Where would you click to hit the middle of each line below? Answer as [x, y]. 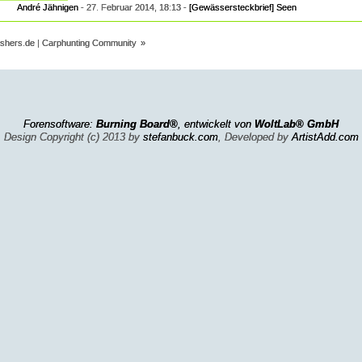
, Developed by [255, 137]
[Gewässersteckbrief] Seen [243, 7]
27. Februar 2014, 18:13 [134, 7]
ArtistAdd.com [325, 137]
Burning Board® [137, 124]
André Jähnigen [48, 7]
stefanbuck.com [180, 137]
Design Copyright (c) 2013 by [73, 137]
